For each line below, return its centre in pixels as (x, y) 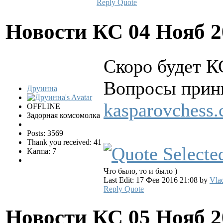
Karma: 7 (42, 151)
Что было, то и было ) (140, 171)
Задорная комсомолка (63, 115)
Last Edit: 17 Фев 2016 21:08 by (157, 180)
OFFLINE (44, 106)
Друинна (42, 88)
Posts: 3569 (45, 133)
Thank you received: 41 (64, 142)
